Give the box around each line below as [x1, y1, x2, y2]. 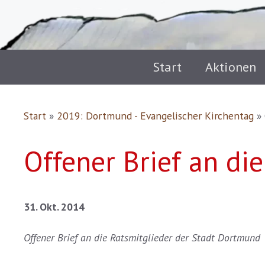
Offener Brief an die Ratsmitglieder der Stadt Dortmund [24, 230, 260, 244]
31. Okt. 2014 [24, 199, 85, 214]
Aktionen [205, 59, 256, 76]
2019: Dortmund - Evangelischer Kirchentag [57, 109, 254, 123]
